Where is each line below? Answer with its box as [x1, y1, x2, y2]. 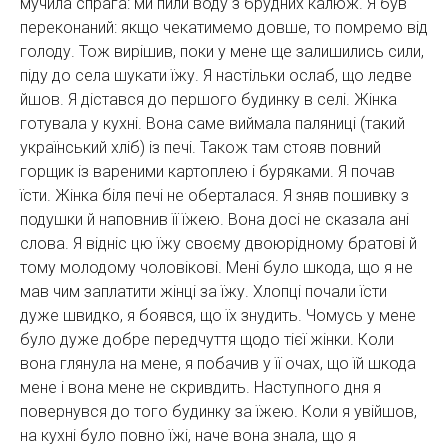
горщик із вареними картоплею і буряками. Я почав [20, 161, 395, 181]
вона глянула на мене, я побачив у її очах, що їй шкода [20, 353, 416, 373]
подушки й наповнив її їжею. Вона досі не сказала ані [20, 209, 409, 229]
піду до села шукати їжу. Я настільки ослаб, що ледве [20, 65, 412, 85]
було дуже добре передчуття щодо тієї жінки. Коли [20, 329, 394, 349]
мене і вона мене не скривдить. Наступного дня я [20, 377, 381, 397]
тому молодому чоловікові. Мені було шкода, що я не [20, 257, 413, 277]
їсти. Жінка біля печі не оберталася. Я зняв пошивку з [20, 185, 409, 205]
